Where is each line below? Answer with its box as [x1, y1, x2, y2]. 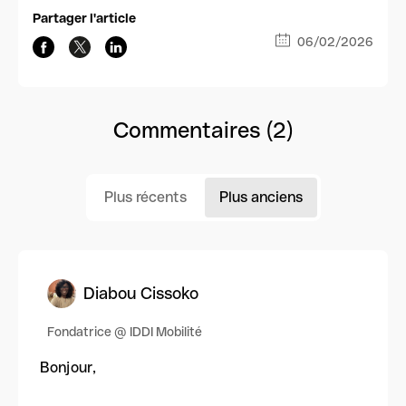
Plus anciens [218, 188, 303, 207]
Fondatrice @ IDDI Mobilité [47, 324, 202, 340]
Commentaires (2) [113, 118, 293, 143]
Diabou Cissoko [83, 283, 198, 303]
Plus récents [103, 188, 187, 207]
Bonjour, [40, 359, 97, 377]
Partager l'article [33, 11, 136, 26]
